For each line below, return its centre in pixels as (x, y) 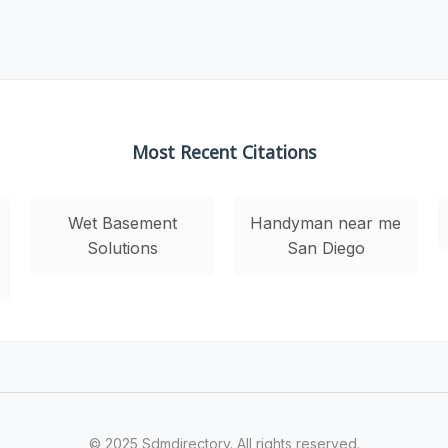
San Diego (325, 247)
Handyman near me (326, 222)
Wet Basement (122, 222)
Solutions (122, 247)
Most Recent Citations (224, 151)
